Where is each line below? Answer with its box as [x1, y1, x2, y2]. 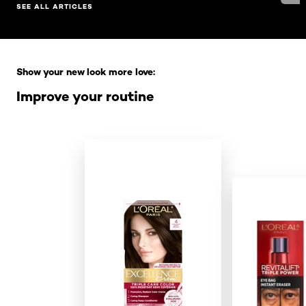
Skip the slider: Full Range [16, 39, 149, 53]
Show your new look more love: [16, 66, 155, 79]
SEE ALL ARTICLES [16, 2, 93, 12]
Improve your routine [16, 87, 154, 105]
